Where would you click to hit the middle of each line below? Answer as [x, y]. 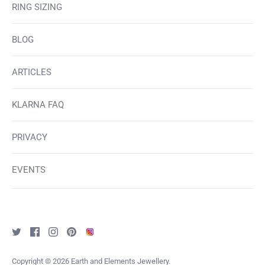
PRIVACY [30, 137]
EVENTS [29, 169]
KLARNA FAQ [38, 104]
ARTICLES [32, 72]
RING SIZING [37, 7]
